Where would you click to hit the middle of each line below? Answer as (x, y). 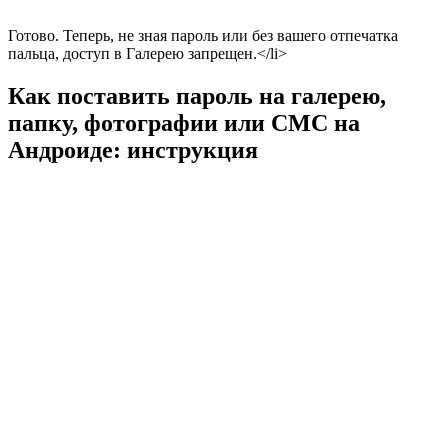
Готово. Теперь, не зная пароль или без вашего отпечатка (203, 36)
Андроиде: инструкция (133, 149)
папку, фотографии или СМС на (184, 122)
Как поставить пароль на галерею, (197, 95)
